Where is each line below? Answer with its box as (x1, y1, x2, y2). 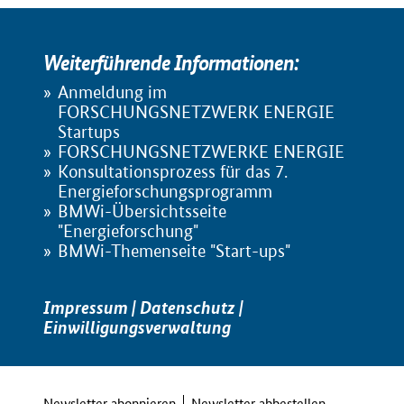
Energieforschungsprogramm (58, 180, 272, 202)
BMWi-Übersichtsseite (58, 200, 226, 222)
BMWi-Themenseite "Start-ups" (58, 240, 290, 262)
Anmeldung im (58, 81, 167, 103)
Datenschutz (140, 296, 235, 318)
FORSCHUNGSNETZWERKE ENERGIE (58, 141, 344, 162)
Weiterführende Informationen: (43, 50, 298, 76)
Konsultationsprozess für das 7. (58, 161, 288, 182)
